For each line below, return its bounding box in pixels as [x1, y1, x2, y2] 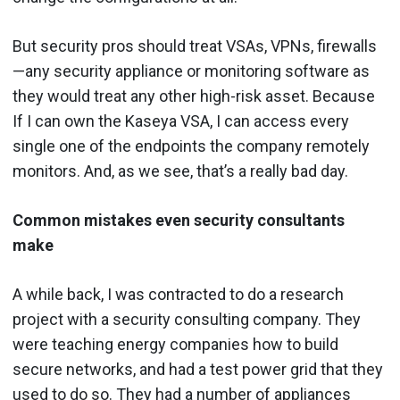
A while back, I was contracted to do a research [12, 284, 344, 304]
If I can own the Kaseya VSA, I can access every [12, 111, 349, 130]
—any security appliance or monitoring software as [12, 61, 370, 80]
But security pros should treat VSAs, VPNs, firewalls [12, 36, 377, 55]
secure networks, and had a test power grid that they [12, 359, 383, 379]
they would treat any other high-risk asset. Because [12, 86, 375, 105]
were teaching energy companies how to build [12, 334, 338, 354]
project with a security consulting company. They [12, 309, 361, 329]
